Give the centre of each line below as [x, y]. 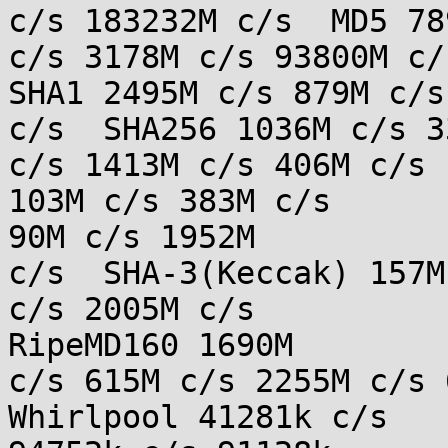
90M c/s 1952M [131, 237]
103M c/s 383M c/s [169, 201]
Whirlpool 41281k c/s [198, 417]
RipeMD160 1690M [150, 345]
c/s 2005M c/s [131, 309]
